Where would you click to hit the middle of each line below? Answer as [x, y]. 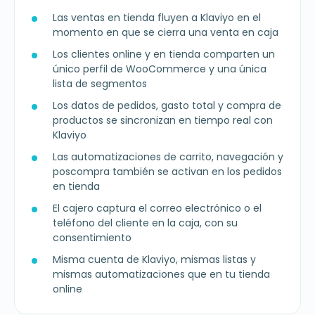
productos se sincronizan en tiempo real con [163, 121]
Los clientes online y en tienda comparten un [164, 54]
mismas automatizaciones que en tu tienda [161, 275]
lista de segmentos [100, 84]
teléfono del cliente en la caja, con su [145, 223]
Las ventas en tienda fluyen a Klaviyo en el [157, 18]
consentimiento [92, 238]
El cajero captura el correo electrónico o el [157, 208]
